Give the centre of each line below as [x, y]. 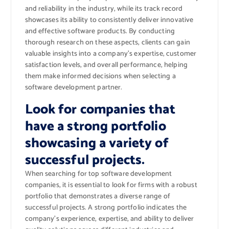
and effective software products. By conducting [100, 32]
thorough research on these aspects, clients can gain [107, 43]
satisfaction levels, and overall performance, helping [106, 65]
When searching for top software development [98, 174]
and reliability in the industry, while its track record [104, 9]
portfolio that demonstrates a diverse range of [97, 196]
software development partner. [74, 88]
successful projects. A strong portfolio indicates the [106, 208]
